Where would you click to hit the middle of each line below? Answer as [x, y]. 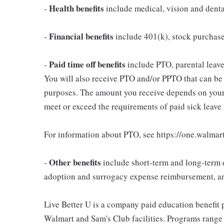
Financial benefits [81, 36]
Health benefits [76, 8]
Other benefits [75, 162]
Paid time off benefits [87, 64]
